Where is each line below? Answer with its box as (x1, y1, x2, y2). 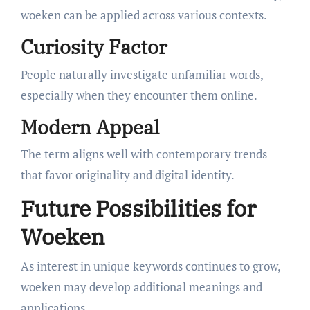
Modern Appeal (20, 113, 159, 140)
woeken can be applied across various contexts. (20, 7, 267, 24)
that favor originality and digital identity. (20, 167, 235, 183)
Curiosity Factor (20, 34, 167, 60)
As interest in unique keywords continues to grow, (20, 257, 280, 274)
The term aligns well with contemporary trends (20, 146, 267, 163)
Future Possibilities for (20, 194, 256, 224)
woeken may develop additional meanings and (20, 278, 262, 295)
